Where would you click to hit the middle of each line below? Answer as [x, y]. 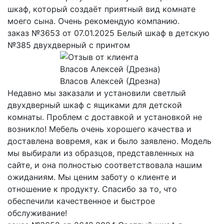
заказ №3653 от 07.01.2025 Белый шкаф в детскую [108, 33]
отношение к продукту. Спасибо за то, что [92, 189]
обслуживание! [37, 213]
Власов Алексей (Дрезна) [110, 81]
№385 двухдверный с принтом [69, 45]
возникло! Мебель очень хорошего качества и [99, 129]
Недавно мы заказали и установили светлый [97, 93]
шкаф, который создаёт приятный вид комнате [101, 9]
